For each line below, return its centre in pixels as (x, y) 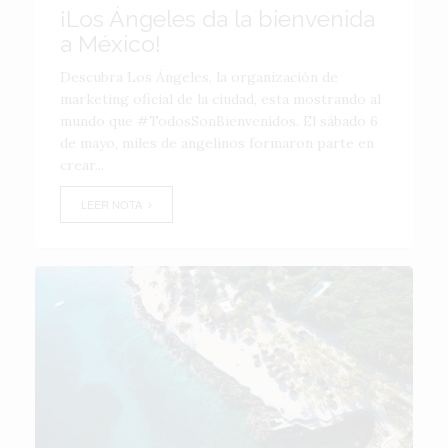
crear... (82, 165)
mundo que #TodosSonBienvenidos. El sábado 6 (219, 121)
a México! (110, 43)
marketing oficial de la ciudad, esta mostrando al (220, 99)
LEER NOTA (114, 204)
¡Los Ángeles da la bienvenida (217, 18)
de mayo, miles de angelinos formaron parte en (217, 143)
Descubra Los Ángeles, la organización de (199, 77)
